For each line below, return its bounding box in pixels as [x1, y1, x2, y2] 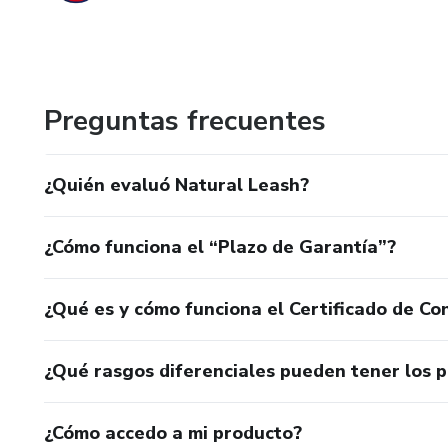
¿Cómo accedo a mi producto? [44, 421, 302, 445]
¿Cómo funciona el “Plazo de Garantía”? [44, 235, 396, 259]
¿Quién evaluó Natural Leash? [44, 173, 309, 197]
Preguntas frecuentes [44, 102, 326, 140]
